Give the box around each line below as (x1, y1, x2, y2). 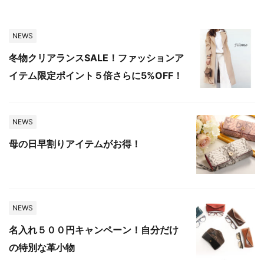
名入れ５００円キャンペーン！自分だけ (9, 224, 179, 236)
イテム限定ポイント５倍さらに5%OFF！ (9, 70, 183, 82)
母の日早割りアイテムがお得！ (9, 138, 141, 150)
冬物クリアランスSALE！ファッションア (9, 52, 184, 64)
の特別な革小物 (9, 242, 75, 254)
